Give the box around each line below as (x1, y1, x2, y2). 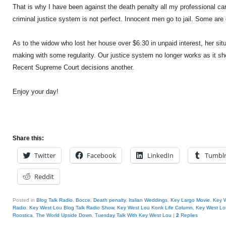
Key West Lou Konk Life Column (117, 205, 193, 210)
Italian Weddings (129, 197, 167, 203)
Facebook (87, 151, 116, 160)
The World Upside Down (36, 212, 92, 218)
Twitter (34, 151, 55, 160)
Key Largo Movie (171, 197, 210, 203)
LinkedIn (147, 151, 174, 160)
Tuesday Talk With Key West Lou (95, 212, 172, 218)
